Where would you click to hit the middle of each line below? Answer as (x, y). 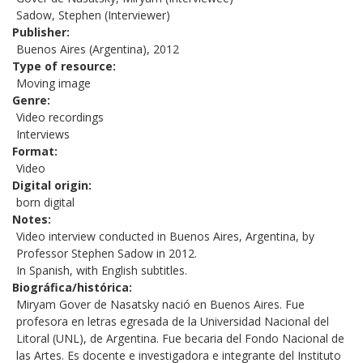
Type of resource (62, 66)
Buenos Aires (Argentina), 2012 (98, 49)
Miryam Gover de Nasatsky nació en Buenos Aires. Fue (160, 305)
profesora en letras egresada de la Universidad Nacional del (173, 322)
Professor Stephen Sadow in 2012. (107, 254)
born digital (45, 203)
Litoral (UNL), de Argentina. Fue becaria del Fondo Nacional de (180, 339)
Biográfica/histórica (70, 288)
